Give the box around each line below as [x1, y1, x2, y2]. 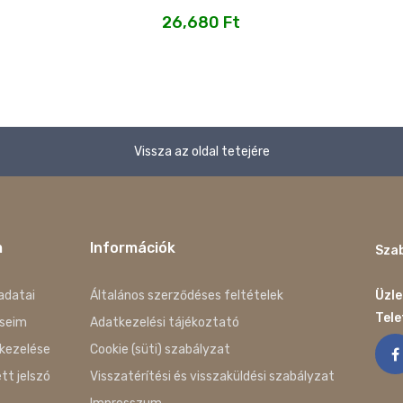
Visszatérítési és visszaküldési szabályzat [90, 369, 336, 385]
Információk [90, 239, 176, 257]
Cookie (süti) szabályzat [90, 342, 231, 358]
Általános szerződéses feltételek [90, 288, 284, 304]
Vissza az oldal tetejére [133, 144, 270, 160]
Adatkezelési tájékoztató [90, 315, 240, 331]
